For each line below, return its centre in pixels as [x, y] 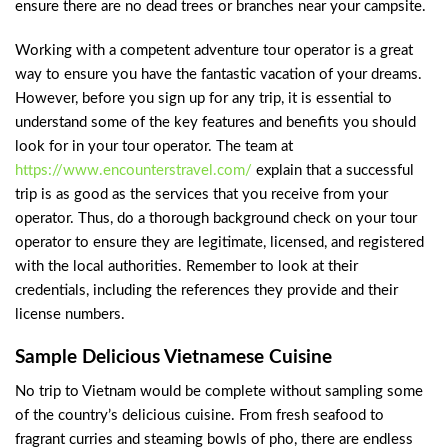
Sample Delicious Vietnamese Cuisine [173, 358]
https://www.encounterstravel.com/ [133, 170]
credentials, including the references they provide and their [206, 290]
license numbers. [70, 314]
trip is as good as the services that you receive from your [201, 194]
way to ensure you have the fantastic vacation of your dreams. [218, 74]
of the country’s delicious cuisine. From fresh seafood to [199, 416]
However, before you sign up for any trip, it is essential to [203, 98]
